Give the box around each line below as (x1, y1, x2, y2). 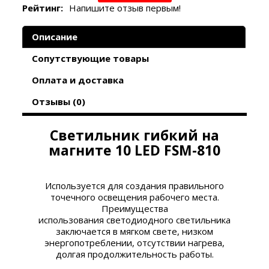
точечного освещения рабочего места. (50, 190, 219, 203)
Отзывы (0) (32, 95, 86, 107)
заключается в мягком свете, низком (56, 225, 213, 237)
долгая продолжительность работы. (55, 247, 214, 260)
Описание (32, 30, 78, 43)
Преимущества (101, 202, 168, 214)
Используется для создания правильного (45, 179, 224, 192)
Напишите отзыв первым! (69, 1, 181, 14)
